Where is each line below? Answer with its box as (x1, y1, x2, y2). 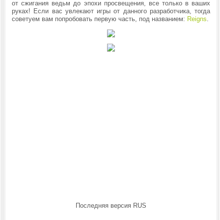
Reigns (187, 15, 207, 23)
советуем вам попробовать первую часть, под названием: (11, 15, 187, 23)
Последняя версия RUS (76, 202, 147, 209)
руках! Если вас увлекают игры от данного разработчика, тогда (11, 7, 211, 15)
